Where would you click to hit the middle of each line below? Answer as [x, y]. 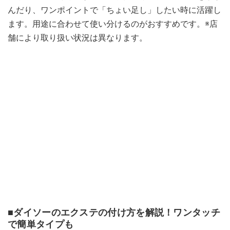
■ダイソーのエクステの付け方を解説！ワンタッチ [114, 212]
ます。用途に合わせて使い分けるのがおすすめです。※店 [113, 24]
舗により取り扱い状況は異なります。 [78, 37]
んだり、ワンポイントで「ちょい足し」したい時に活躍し [114, 10]
